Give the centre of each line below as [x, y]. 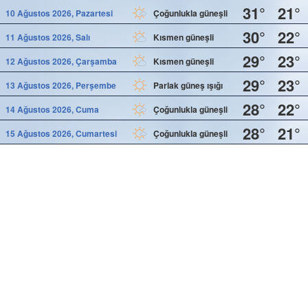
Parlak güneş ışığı [188, 85]
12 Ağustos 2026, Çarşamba [61, 61]
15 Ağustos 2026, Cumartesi [61, 133]
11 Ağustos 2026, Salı [48, 37]
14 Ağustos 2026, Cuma [52, 109]
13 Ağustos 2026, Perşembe [61, 85]
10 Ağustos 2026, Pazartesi [59, 13]
